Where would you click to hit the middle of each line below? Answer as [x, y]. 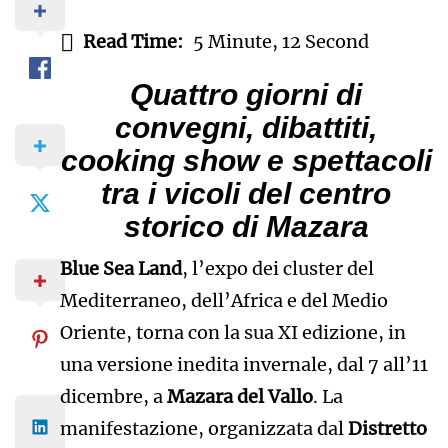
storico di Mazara [246, 226]
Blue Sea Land [120, 268]
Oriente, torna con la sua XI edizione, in [232, 332]
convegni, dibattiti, [246, 127]
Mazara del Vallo [239, 396]
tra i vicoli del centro [246, 193]
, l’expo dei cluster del [277, 268]
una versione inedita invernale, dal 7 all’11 [243, 364]
